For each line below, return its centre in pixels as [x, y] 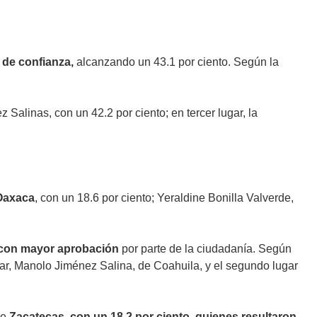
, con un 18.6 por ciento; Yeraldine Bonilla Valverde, [164, 197]
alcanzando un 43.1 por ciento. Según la [176, 62]
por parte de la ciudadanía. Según [205, 248]
